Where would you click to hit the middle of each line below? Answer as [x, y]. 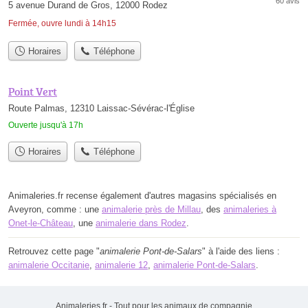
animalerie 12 [121, 265]
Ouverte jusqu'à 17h [46, 125]
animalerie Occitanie [49, 265]
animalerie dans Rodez [141, 223]
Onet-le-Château [41, 223]
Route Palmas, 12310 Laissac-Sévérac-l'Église [101, 109]
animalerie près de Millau [151, 209]
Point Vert [33, 92]
